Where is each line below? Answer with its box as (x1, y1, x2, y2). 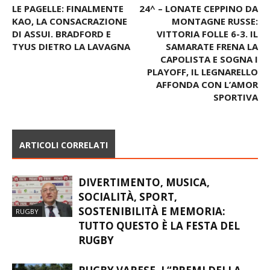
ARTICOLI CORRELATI (19, 139, 108, 151)
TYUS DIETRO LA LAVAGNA (12, 40, 130, 52)
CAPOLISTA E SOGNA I (160, 52, 258, 65)
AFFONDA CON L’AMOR (156, 78, 258, 90)
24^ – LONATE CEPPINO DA (139, 2, 258, 14)
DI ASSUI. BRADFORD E (12, 27, 111, 40)
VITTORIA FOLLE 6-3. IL (157, 27, 258, 40)
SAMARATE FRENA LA (166, 40, 258, 52)
